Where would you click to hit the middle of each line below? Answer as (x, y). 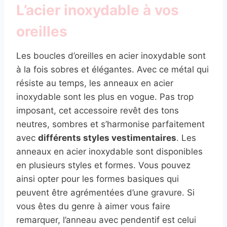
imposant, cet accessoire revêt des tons (98, 110)
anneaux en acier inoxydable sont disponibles (109, 151)
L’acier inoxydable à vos (98, 10)
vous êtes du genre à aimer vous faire (93, 206)
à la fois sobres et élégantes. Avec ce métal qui (112, 69)
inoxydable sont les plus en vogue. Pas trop (105, 97)
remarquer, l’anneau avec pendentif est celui (106, 220)
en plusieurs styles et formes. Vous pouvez (103, 165)
